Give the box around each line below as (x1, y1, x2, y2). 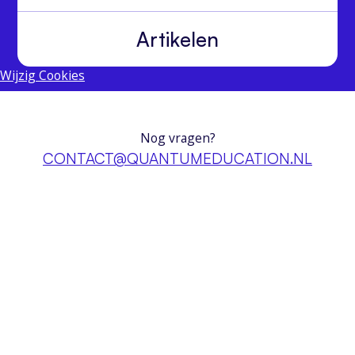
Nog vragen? (139, 128, 216, 147)
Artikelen (136, 27, 219, 52)
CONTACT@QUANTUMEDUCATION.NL (43, 148, 312, 168)
